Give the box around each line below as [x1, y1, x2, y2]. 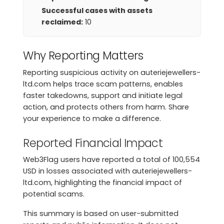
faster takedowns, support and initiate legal [23, 90, 183, 100]
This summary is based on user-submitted [23, 208, 179, 219]
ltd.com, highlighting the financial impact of [23, 177, 182, 188]
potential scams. [23, 189, 85, 199]
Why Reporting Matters [23, 47, 143, 64]
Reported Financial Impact [23, 134, 163, 151]
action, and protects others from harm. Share [23, 101, 189, 112]
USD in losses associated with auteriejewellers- [23, 166, 192, 176]
